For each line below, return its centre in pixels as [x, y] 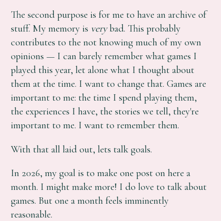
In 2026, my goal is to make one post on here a [101, 173]
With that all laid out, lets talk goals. [82, 149]
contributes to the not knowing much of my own [106, 42]
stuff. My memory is [51, 29]
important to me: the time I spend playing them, [104, 98]
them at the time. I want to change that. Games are [109, 84]
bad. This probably [144, 29]
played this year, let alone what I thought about [103, 70]
